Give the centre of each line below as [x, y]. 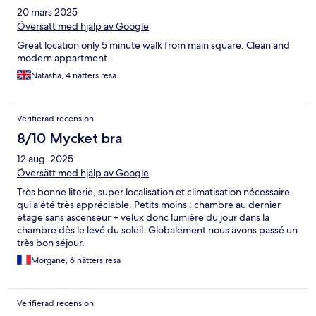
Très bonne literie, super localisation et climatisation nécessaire [153, 192]
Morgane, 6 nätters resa [76, 260]
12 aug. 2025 [45, 158]
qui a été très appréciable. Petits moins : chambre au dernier [149, 204]
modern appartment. [63, 57]
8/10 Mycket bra [70, 138]
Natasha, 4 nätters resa [74, 75]
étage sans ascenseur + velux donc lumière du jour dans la [143, 217]
